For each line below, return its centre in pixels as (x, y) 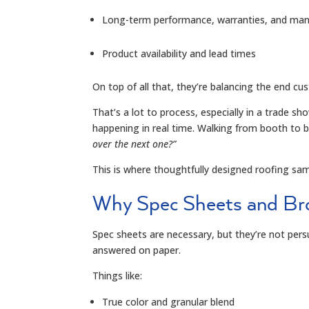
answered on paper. (137, 250)
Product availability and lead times (179, 53)
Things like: (118, 275)
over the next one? (133, 143)
